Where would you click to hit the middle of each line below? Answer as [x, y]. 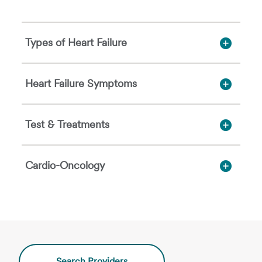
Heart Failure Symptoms [81, 83]
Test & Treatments [68, 124]
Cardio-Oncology [65, 165]
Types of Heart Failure [76, 42]
